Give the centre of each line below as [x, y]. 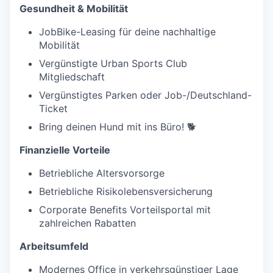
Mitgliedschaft [72, 77]
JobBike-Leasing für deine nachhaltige [127, 32]
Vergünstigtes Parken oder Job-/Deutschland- [145, 95]
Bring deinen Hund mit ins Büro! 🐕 [118, 127]
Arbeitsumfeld [54, 246]
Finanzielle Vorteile [65, 150]
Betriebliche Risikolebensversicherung [126, 192]
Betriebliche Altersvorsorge [102, 173]
